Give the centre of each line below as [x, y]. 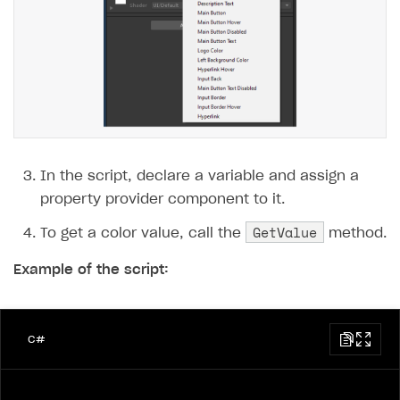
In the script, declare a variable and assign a [200, 177]
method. [355, 234]
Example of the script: [91, 271]
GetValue [285, 233]
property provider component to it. [162, 200]
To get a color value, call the [143, 234]
